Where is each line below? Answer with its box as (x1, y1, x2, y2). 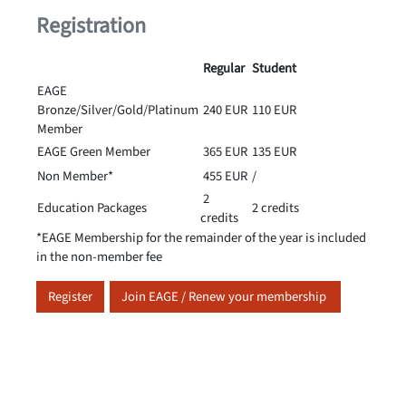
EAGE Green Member (37, 142, 153, 161)
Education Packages (37, 198, 147, 217)
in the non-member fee (36, 247, 162, 266)
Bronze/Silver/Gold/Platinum (37, 101, 198, 120)
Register (48, 287, 92, 306)
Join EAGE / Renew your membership (121, 287, 329, 306)
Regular (200, 59, 247, 78)
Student (249, 59, 299, 78)
